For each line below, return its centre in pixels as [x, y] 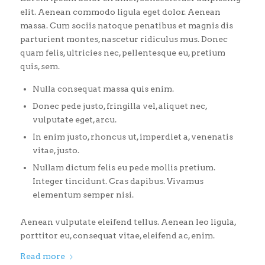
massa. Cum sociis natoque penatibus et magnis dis [126, 25]
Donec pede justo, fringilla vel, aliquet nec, [119, 106]
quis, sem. [40, 66]
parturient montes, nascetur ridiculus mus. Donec [124, 39]
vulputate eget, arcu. [74, 119]
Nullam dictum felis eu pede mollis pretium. [124, 167]
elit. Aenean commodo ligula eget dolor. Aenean [120, 12]
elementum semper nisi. [83, 194]
